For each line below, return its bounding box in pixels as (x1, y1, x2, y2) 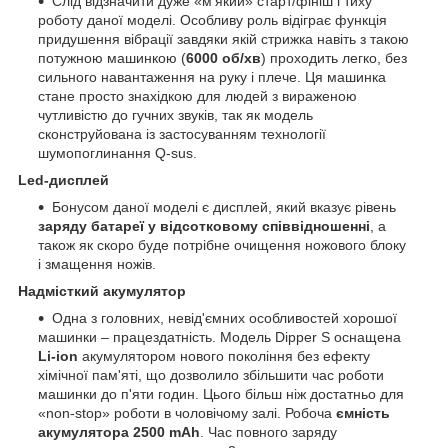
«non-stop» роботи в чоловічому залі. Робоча (38, 404, 336, 421)
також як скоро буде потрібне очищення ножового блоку (38, 236, 406, 253)
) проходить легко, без (261, 49, 407, 66)
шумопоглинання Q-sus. (38, 144, 197, 161)
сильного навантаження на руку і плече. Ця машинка (38, 68, 386, 85)
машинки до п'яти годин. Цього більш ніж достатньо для (38, 385, 404, 402)
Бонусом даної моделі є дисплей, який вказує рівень (52, 198, 396, 215)
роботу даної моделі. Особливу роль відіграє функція (38, 11, 387, 28)
